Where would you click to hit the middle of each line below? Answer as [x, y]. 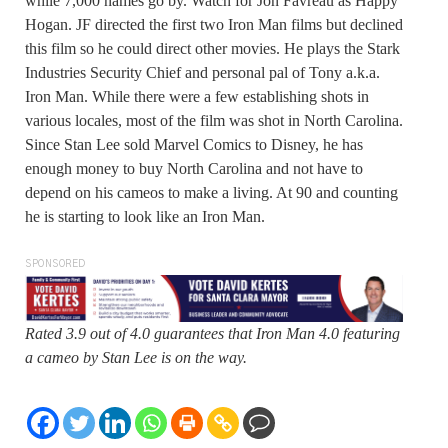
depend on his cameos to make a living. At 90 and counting [211, 193]
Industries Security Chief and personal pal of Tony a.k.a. [202, 73]
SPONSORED [55, 264]
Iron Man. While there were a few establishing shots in [197, 97]
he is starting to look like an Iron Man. [145, 217]
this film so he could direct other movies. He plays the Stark [212, 49]
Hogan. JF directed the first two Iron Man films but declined [214, 25]
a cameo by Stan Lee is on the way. [136, 358]
